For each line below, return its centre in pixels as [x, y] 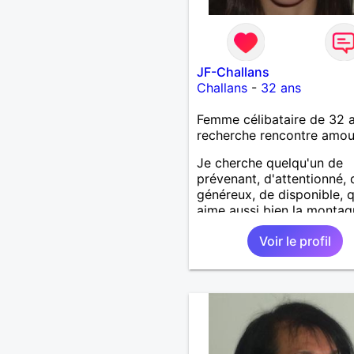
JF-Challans [233, 72]
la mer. [216, 226]
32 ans [281, 87]
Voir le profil [295, 241]
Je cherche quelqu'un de [269, 162]
